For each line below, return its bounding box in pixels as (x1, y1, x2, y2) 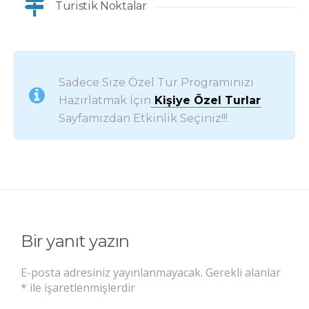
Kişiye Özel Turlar (151, 94, 261, 108)
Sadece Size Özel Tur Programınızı (59, 76, 254, 90)
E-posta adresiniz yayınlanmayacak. (21, 264, 203, 280)
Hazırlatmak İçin (59, 94, 151, 108)
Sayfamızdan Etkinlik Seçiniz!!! (59, 112, 228, 126)
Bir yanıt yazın (21, 230, 130, 251)
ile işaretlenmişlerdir (27, 279, 135, 295)
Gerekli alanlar (206, 264, 281, 280)
